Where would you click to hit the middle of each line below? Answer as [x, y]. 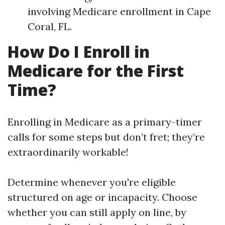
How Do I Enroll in [79, 51]
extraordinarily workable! [68, 152]
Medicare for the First [96, 71]
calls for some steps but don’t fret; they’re [106, 137]
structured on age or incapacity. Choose [102, 197]
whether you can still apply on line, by [97, 212]
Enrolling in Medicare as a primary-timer [105, 122]
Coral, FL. [50, 26]
